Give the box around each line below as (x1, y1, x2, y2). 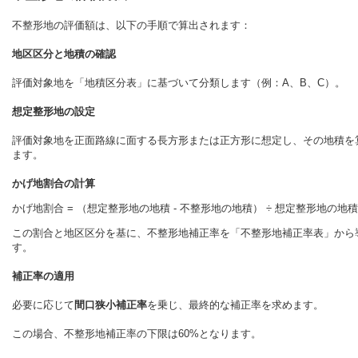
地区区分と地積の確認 (12, 47, 116, 60)
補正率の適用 (12, 270, 74, 283)
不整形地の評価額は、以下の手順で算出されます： (12, 18, 251, 31)
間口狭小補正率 (74, 299, 147, 312)
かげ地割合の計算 (12, 177, 95, 189)
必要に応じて (12, 299, 74, 312)
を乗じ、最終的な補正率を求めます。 (147, 299, 324, 312)
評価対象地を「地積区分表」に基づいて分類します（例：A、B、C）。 (12, 76, 345, 89)
